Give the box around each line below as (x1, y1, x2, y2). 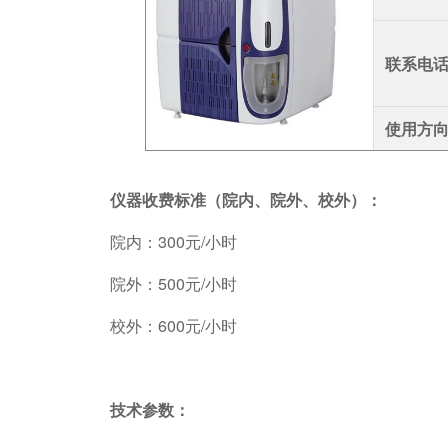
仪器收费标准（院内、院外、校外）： (110, 188, 382, 211)
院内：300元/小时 (110, 230, 301, 253)
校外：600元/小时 (110, 314, 245, 337)
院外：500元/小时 (110, 272, 297, 295)
